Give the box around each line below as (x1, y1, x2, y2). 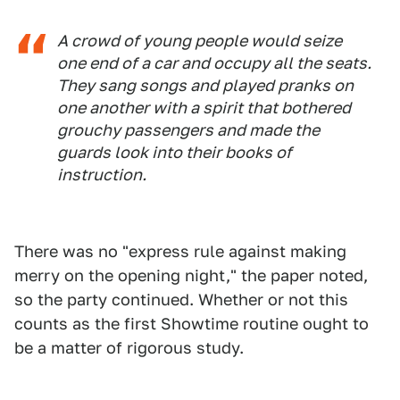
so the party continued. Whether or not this (14, 290, 348, 310)
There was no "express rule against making (14, 242, 346, 262)
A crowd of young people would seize (57, 31, 342, 51)
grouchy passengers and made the (57, 121, 320, 140)
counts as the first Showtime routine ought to (14, 314, 369, 334)
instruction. (57, 165, 146, 185)
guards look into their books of (57, 143, 292, 162)
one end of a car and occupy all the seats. (57, 54, 371, 73)
